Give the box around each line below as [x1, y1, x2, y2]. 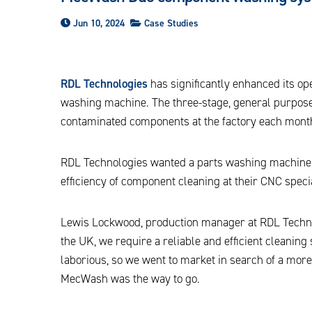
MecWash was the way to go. [61, 270, 200, 286]
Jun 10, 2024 [70, 16, 125, 30]
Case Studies [144, 16, 198, 30]
